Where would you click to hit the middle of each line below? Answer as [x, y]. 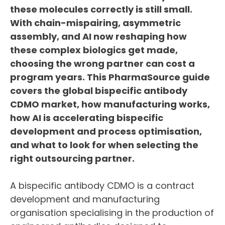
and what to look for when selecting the [104, 145]
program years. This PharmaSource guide [110, 77]
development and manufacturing [85, 199]
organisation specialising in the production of [112, 213]
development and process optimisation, [106, 131]
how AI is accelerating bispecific [87, 118]
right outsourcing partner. [72, 158]
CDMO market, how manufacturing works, [110, 104]
